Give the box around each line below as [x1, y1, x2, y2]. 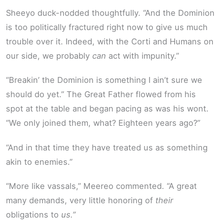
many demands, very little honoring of [6, 195, 155, 206]
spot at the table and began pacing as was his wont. [6, 104, 209, 114]
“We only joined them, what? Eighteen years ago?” [6, 118, 200, 128]
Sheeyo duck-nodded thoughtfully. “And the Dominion [6, 7, 215, 18]
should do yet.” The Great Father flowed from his [6, 89, 196, 100]
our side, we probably [6, 50, 92, 61]
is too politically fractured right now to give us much [6, 22, 208, 32]
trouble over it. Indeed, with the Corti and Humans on [6, 36, 214, 46]
